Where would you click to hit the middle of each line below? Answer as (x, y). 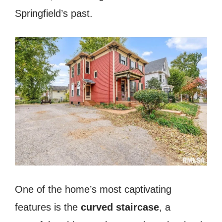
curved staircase (120, 207)
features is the (48, 207)
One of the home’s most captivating (93, 190)
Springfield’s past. (54, 14)
